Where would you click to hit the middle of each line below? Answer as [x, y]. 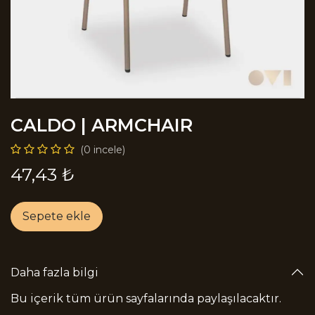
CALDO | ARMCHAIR [102, 125]
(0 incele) [103, 150]
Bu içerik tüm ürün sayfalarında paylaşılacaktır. [146, 298]
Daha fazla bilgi [54, 272]
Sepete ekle [57, 216]
